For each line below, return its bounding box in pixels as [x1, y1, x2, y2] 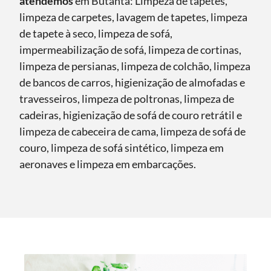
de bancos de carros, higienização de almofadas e [19, 76, 245, 90]
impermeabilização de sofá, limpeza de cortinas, [19, 43, 241, 57]
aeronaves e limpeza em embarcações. [19, 157, 196, 171]
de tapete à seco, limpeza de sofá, [19, 27, 172, 41]
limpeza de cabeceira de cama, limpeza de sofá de [19, 125, 246, 139]
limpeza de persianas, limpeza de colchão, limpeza [19, 59, 250, 73]
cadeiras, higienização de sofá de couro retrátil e [19, 108, 242, 122]
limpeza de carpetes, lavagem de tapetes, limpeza [19, 10, 247, 24]
